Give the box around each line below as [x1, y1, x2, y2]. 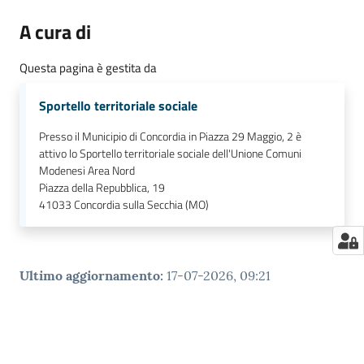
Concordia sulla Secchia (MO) [74, 196, 209, 214]
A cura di [19, 17, 91, 47]
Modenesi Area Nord [39, 162, 135, 180]
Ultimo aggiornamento [19, 267, 160, 284]
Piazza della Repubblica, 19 [39, 179, 165, 197]
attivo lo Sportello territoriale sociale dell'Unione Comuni [39, 145, 301, 163]
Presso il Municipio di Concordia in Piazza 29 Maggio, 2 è [39, 128, 301, 146]
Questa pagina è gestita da [19, 58, 157, 78]
